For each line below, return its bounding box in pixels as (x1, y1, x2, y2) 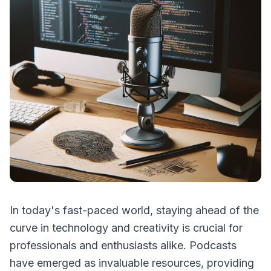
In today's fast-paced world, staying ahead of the (10, 204, 259, 217)
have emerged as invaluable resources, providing (10, 256, 254, 269)
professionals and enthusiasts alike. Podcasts (10, 239, 237, 252)
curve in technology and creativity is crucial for (10, 221, 243, 234)
